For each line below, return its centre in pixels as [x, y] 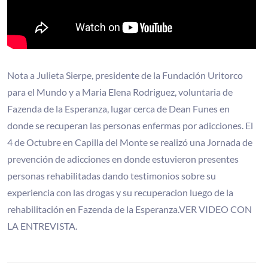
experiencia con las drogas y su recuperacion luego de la [120, 192]
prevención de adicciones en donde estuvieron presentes [123, 159]
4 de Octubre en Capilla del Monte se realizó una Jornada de [130, 142]
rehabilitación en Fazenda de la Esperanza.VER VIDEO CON [130, 209]
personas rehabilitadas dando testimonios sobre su [112, 175]
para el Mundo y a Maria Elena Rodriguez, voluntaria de [120, 92]
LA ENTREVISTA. [42, 226]
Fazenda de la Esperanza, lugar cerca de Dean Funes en [118, 108]
